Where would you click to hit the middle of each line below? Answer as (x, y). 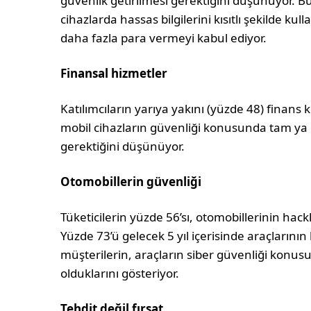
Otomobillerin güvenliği (131, 182)
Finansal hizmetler (114, 74)
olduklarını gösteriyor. (120, 274)
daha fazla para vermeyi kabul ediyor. (164, 38)
